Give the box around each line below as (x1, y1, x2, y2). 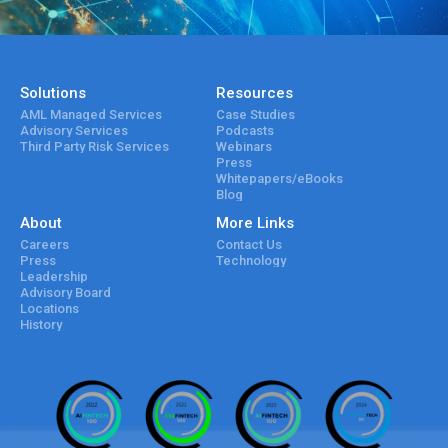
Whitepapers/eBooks (215, 171, 343, 187)
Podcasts (215, 123, 274, 139)
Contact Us (215, 237, 282, 253)
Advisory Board (20, 285, 111, 301)
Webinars (215, 139, 272, 155)
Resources (215, 84, 293, 103)
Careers (20, 237, 69, 253)
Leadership (20, 269, 88, 285)
